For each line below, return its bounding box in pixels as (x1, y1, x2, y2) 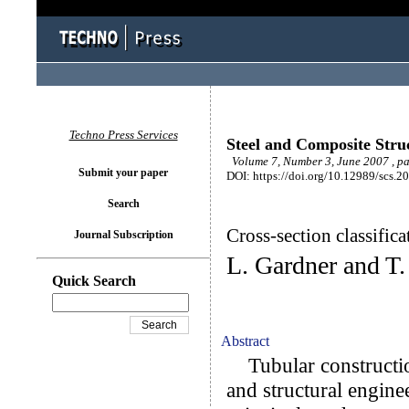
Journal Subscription (73, 228, 173, 241)
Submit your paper (79, 166, 168, 179)
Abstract (221, 333, 269, 349)
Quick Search (52, 273, 136, 288)
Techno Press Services (68, 128, 178, 142)
